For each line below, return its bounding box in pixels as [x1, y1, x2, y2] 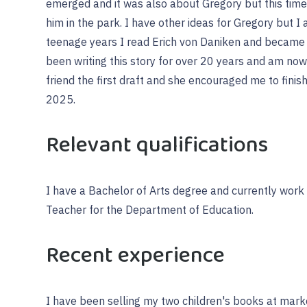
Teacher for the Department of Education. [46, 203, 254, 217]
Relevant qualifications [46, 127, 269, 163]
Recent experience [46, 237, 225, 273]
